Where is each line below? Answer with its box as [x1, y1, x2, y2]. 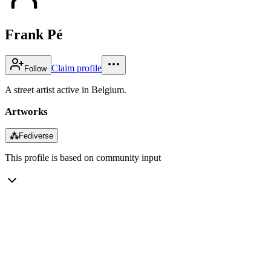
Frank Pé [5, 26, 63, 42]
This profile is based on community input [5, 152, 161, 163]
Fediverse [19, 131, 53, 140]
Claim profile [51, 62, 102, 73]
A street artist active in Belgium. [5, 84, 126, 95]
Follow [24, 64, 47, 73]
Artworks [5, 105, 48, 117]
